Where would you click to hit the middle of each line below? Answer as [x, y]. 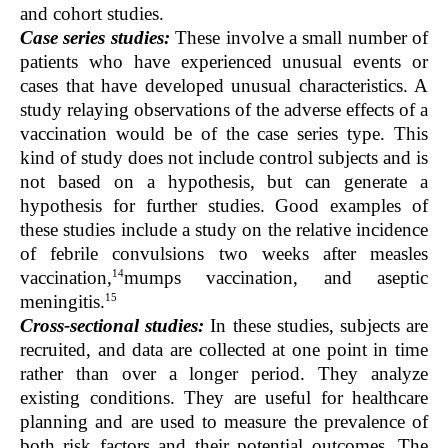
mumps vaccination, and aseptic [276, 277]
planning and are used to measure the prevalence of [224, 422]
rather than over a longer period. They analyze [224, 374]
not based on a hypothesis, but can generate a [224, 181]
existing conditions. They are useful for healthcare [224, 398]
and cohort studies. [92, 13]
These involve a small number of [301, 37]
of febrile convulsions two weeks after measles [224, 253]
